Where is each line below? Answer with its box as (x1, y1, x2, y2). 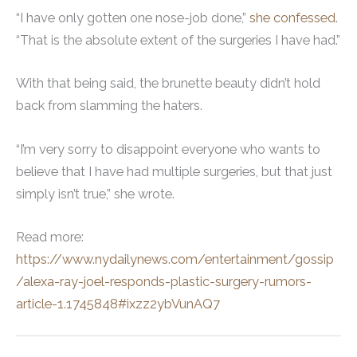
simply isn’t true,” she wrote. (16, 186, 175, 202)
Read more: (16, 229, 84, 245)
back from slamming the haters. (16, 98, 202, 114)
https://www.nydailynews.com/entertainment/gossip (16, 251, 334, 267)
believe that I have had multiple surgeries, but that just (16, 163, 332, 179)
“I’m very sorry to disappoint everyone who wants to (16, 141, 320, 157)
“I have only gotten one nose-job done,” (16, 10, 249, 26)
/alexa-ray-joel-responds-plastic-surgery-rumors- (16, 273, 312, 289)
